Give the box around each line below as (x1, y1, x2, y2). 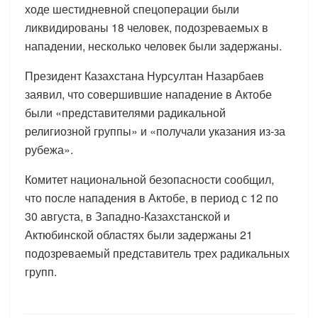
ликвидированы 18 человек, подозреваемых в (25, 18, 268, 35)
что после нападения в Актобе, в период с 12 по (25, 189, 278, 206)
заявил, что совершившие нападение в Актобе (25, 85, 272, 102)
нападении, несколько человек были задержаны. (25, 37, 282, 54)
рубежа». (25, 141, 73, 158)
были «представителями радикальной (25, 104, 226, 121)
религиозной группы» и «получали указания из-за (25, 122, 285, 139)
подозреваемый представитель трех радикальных (25, 244, 290, 261)
